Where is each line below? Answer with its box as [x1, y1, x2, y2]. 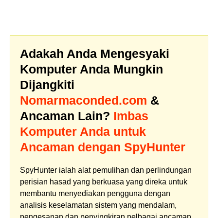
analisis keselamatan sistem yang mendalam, [20, 200, 177, 209]
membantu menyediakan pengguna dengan [20, 189, 170, 198]
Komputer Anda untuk [20, 124, 146, 138]
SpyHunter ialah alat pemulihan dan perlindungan [20, 165, 192, 174]
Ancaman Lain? [20, 109, 113, 123]
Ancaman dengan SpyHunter [20, 140, 185, 154]
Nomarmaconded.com [20, 93, 147, 107]
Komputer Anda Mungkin [20, 62, 163, 76]
